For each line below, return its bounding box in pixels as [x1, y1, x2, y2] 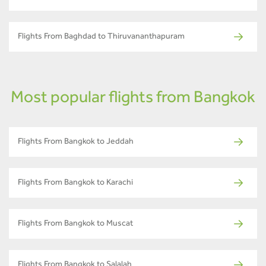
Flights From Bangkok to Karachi [18, 179, 133, 188]
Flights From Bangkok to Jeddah [18, 138, 134, 147]
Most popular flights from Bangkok [11, 90, 255, 107]
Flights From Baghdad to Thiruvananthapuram [18, 33, 185, 42]
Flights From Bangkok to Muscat [18, 220, 133, 229]
